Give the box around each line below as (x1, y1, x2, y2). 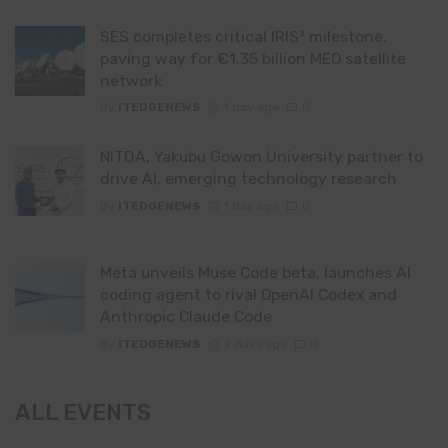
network (100, 71, 162, 91)
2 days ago (223, 336, 287, 351)
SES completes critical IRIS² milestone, (100, 27, 387, 47)
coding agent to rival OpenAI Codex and (100, 285, 397, 305)
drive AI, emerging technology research (100, 169, 397, 189)
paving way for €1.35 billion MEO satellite (100, 49, 406, 69)
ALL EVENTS (15, 398, 151, 426)
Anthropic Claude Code (100, 307, 272, 327)
